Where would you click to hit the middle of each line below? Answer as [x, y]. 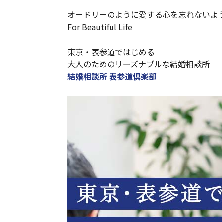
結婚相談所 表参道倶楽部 [112, 77]
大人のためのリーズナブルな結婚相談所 [139, 64]
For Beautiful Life [100, 27]
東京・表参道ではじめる [111, 52]
